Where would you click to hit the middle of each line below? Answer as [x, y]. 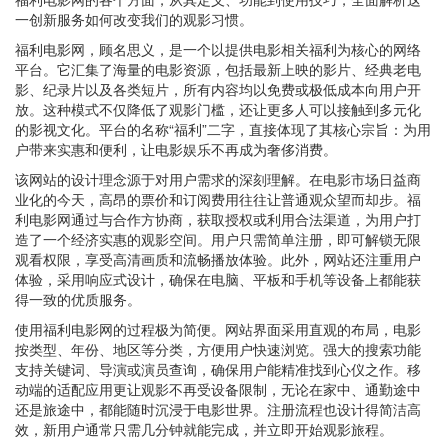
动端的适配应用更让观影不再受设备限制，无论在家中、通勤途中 [218, 389]
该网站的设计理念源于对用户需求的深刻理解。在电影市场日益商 [218, 179]
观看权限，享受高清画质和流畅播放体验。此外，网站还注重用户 [218, 259]
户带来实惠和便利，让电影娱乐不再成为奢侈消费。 [176, 149]
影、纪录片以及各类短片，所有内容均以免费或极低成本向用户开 [218, 89]
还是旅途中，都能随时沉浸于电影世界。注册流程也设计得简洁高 [218, 409]
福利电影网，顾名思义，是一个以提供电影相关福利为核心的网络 [218, 49]
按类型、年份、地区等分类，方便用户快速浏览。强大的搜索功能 [218, 349]
